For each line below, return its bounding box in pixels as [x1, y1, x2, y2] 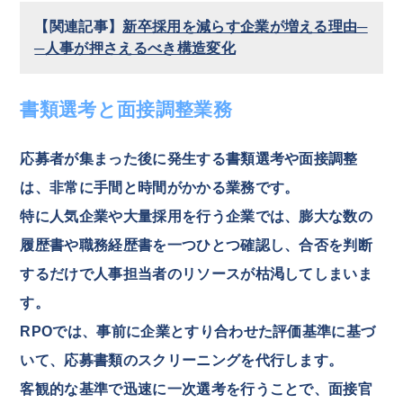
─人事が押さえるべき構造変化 [34, 40, 236, 56]
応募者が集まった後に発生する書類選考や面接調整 [20, 150, 358, 166]
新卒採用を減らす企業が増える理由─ [122, 18, 368, 34]
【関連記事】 [34, 18, 123, 34]
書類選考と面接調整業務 [20, 98, 232, 120]
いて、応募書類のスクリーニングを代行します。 [20, 352, 344, 368]
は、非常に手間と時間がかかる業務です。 [20, 179, 300, 195]
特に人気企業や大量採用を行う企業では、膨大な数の [20, 208, 373, 224]
